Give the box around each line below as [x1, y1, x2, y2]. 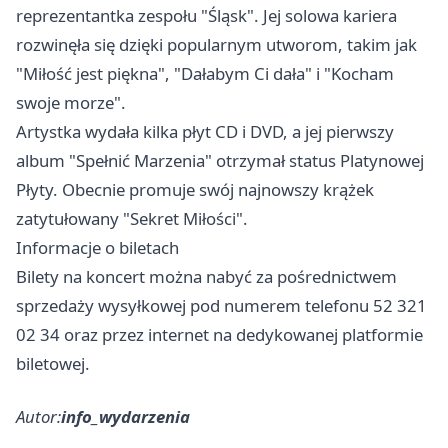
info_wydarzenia [61, 405, 190, 428]
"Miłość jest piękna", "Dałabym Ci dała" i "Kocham [16, 62, 394, 85]
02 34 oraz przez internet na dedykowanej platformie [16, 323, 423, 346]
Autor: [16, 405, 61, 428]
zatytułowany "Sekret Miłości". [16, 207, 248, 230]
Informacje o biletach [16, 236, 179, 259]
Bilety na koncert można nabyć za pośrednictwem [16, 265, 397, 288]
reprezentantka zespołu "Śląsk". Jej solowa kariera [16, 4, 397, 27]
